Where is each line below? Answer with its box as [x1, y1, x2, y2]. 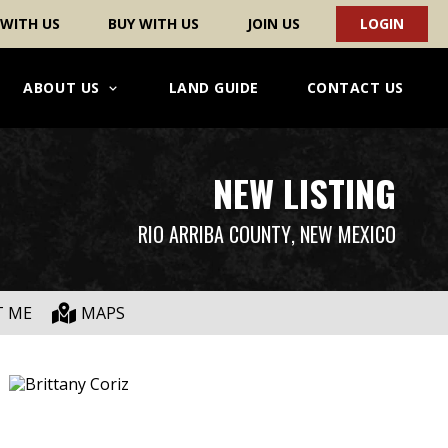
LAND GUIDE [168, 78, 259, 97]
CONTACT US [306, 78, 404, 97]
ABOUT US [23, 78, 100, 97]
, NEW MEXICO [291, 219, 396, 249]
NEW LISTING [213, 166, 396, 219]
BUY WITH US [108, 14, 199, 33]
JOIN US [247, 14, 300, 33]
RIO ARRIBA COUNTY [138, 219, 291, 249]
